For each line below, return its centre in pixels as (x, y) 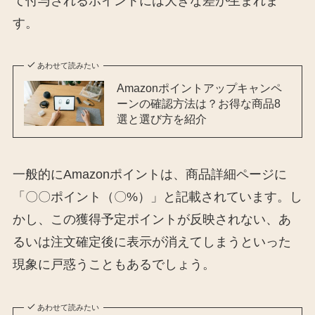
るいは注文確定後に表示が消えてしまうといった (152, 242)
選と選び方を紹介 (161, 119)
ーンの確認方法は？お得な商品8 (198, 104)
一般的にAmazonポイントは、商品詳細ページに (149, 175)
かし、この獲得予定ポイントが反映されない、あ (152, 220)
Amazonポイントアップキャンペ (199, 88)
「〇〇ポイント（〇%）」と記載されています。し (157, 197)
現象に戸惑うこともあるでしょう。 (114, 265)
